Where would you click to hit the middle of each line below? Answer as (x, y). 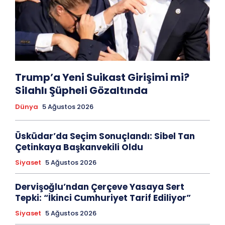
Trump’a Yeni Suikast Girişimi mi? (102, 78)
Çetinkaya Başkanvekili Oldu (79, 147)
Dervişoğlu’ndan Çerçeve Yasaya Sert (100, 187)
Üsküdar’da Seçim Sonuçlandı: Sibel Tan (105, 136)
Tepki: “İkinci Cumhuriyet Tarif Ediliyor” (103, 198)
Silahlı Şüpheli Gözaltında (81, 91)
